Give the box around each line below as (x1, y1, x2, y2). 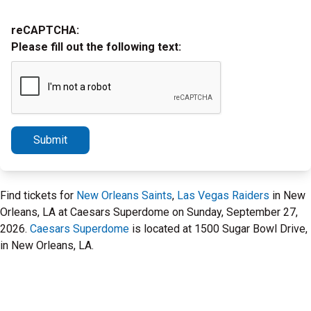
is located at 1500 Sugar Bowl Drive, (129, 222, 308, 235)
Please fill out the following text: (11, 40, 181, 53)
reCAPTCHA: (11, 24, 79, 37)
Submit (33, 133, 67, 146)
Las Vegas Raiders (177, 189, 269, 202)
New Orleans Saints (76, 189, 172, 202)
